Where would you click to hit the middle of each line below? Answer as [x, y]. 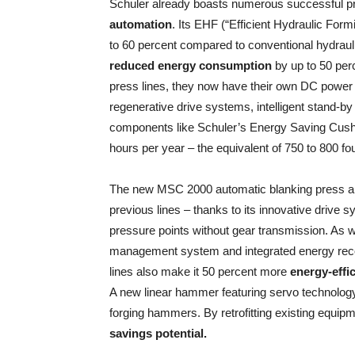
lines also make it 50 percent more [200, 271]
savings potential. [158, 333]
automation [141, 24]
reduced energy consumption [191, 65]
